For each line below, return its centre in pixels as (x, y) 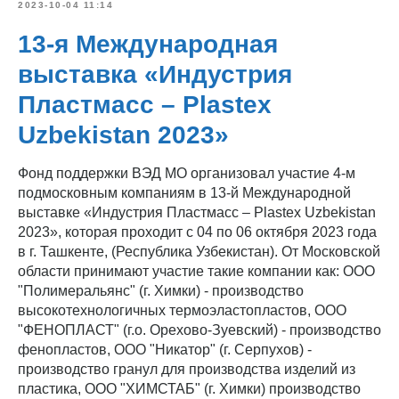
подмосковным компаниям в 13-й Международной (184, 192)
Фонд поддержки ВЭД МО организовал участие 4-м (187, 173)
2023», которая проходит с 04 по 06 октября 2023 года (197, 232)
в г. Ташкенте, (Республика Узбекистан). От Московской (199, 251)
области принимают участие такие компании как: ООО (196, 271)
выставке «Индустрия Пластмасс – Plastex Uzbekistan (197, 212)
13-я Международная (148, 44)
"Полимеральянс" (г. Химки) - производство (161, 290)
